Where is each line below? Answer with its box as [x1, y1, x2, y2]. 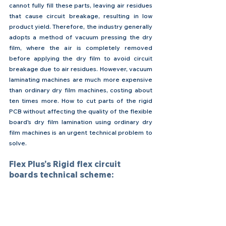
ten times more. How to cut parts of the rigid [9, 96, 152, 104]
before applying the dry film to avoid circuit [9, 54, 152, 62]
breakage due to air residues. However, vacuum [9, 65, 152, 73]
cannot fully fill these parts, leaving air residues [9, 1, 152, 9]
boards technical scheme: [9, 169, 114, 180]
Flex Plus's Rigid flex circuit [9, 158, 123, 169]
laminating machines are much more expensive [9, 75, 152, 83]
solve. [9, 139, 27, 147]
